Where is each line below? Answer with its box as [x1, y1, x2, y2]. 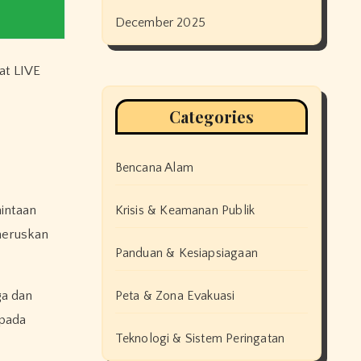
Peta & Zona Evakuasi [114, 288, 235, 303]
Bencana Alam [114, 160, 193, 175]
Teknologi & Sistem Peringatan [114, 331, 285, 346]
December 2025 [114, 15, 206, 30]
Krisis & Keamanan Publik [114, 203, 255, 218]
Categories [168, 106, 254, 127]
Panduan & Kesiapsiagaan [114, 246, 259, 260]
